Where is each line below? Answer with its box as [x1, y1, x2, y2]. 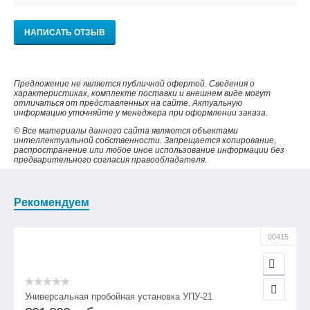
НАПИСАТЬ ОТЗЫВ [24, 28, 105, 37]
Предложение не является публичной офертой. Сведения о [14, 79, 255, 89]
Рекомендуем [14, 197, 89, 208]
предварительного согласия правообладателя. [14, 155, 207, 165]
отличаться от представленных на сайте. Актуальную [14, 98, 242, 108]
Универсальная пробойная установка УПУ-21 [25, 291, 212, 302]
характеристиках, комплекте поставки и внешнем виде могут [14, 89, 271, 98]
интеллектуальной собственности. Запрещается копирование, [14, 136, 276, 145]
